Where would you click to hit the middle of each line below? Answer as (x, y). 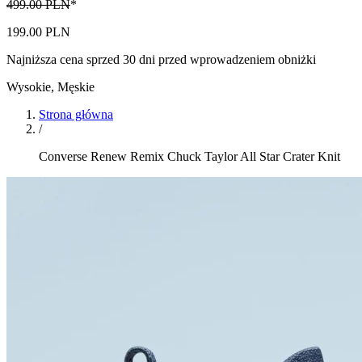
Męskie (76, 87)
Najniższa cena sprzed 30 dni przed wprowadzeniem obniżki (161, 59)
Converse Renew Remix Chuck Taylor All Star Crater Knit (189, 156)
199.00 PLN (38, 32)
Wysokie (29, 87)
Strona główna (76, 114)
